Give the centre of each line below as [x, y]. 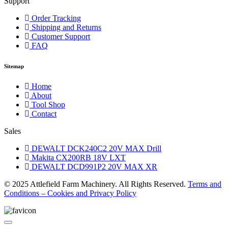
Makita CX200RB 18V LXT [79, 157]
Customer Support [61, 36]
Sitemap [14, 66]
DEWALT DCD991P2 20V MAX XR [94, 166]
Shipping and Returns [66, 27]
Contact [44, 113]
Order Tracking [56, 18]
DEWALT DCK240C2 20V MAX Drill [96, 148]
